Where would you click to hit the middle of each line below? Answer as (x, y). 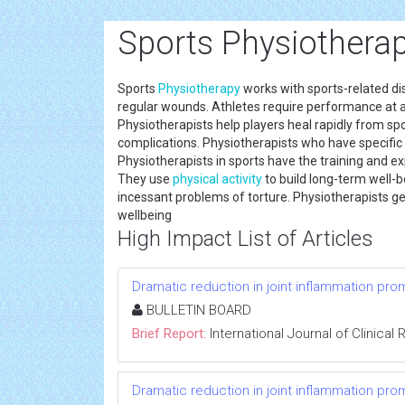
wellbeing (145, 215)
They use (145, 179)
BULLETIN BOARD (197, 310)
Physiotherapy (199, 89)
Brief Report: (169, 334)
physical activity (217, 179)
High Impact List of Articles (245, 239)
